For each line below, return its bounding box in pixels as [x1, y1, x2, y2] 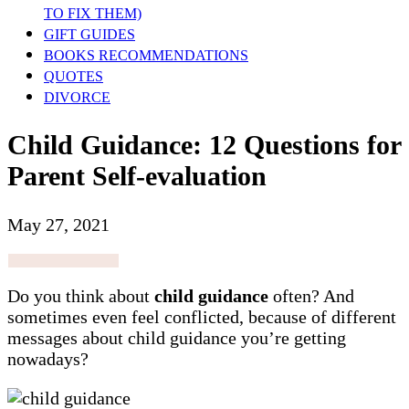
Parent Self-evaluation [7, 160, 267, 191]
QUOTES [44, 68, 103, 84]
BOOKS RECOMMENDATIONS [44, 47, 248, 63]
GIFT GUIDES [44, 26, 135, 42]
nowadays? [7, 348, 89, 369]
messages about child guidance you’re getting [7, 327, 346, 348]
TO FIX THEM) [44, 5, 142, 21]
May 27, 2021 [7, 214, 110, 235]
